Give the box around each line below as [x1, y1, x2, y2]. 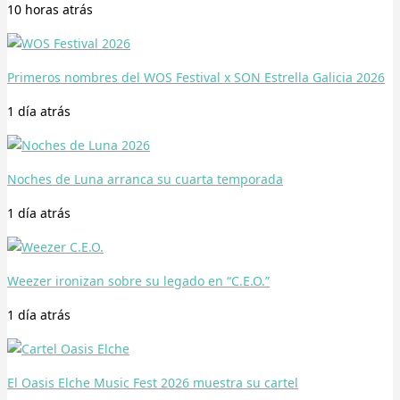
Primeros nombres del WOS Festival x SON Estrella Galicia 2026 [7, 69, 385, 87]
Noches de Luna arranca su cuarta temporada [7, 171, 283, 188]
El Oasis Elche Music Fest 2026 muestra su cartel [7, 374, 298, 392]
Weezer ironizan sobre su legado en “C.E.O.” [7, 272, 270, 290]
